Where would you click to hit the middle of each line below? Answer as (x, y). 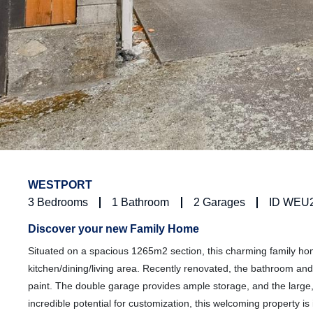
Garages (224, 203)
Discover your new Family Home (114, 229)
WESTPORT (60, 185)
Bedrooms (63, 203)
